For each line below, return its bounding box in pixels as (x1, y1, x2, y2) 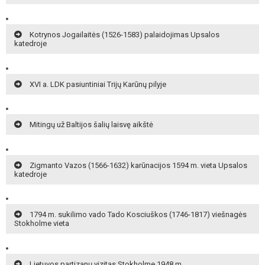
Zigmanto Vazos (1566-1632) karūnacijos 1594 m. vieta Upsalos (30, 160, 248, 170)
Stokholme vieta (14, 219, 69, 228)
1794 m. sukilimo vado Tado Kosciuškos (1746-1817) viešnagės (30, 210, 247, 219)
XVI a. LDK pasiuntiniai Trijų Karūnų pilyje (30, 79, 167, 89)
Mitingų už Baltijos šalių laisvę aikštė (30, 120, 154, 130)
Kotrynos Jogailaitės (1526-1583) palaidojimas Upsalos (30, 30, 220, 39)
